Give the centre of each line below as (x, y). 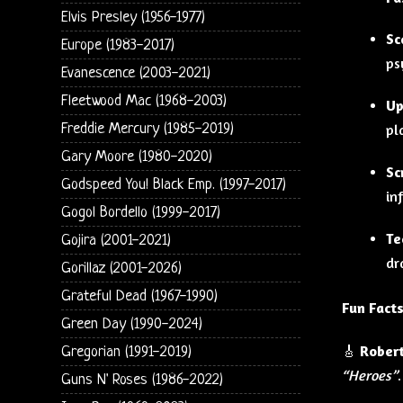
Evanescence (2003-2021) (135, 73)
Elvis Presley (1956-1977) (133, 17)
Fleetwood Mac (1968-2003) (143, 101)
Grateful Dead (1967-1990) (139, 296)
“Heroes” (369, 376)
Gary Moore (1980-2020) (136, 157)
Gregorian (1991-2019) (126, 352)
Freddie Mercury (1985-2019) (147, 129)
